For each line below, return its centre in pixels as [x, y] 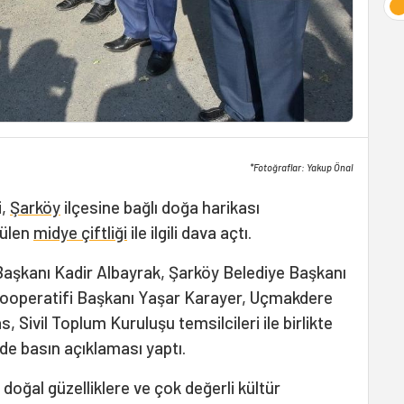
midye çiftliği [80, 232]
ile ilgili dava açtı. [189, 232]
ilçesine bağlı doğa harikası [160, 207]
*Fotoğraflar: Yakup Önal [301, 167]
